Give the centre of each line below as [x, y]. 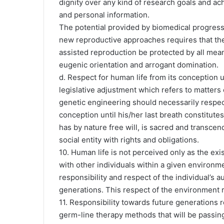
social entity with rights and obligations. [129, 140]
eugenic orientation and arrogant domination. [139, 65]
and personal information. [104, 15]
